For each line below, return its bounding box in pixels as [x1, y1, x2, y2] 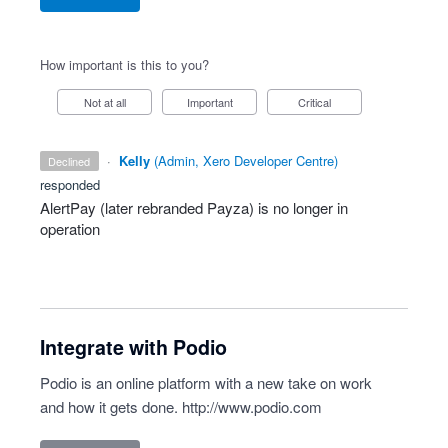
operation [40, 218, 100, 239]
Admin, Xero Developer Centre [157, 151, 334, 170]
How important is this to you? [40, 55, 209, 74]
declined [56, 153, 91, 169]
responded [40, 175, 100, 194]
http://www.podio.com [182, 396, 322, 417]
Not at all [91, 94, 126, 110]
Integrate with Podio [40, 333, 227, 361]
